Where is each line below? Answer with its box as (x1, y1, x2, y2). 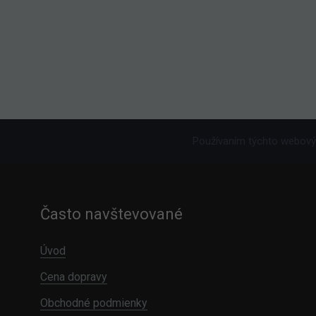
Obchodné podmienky (40, 296, 147, 310)
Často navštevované (40, 205, 183, 224)
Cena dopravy (40, 270, 107, 284)
